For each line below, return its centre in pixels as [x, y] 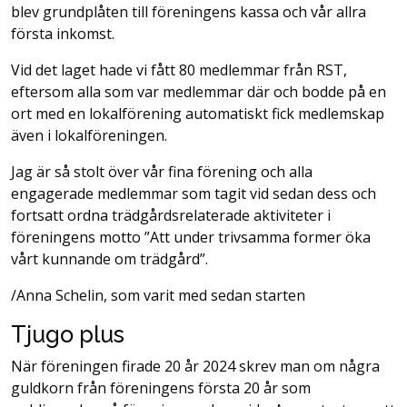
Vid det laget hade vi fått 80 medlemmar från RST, [179, 70]
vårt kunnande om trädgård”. [109, 259]
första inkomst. [63, 34]
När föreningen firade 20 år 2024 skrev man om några [195, 366]
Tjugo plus [68, 334]
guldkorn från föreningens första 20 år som [161, 388]
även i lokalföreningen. [89, 135]
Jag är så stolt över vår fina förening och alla [162, 172]
